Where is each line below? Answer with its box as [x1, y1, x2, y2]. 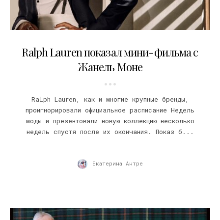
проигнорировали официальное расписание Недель [26, 106, 194, 114]
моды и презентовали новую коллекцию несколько [26, 117, 194, 125]
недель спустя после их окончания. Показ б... [26, 128, 194, 136]
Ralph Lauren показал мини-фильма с [22, 45, 198, 60]
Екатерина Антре [92, 160, 143, 167]
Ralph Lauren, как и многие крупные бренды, [31, 95, 189, 104]
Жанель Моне [77, 59, 143, 75]
